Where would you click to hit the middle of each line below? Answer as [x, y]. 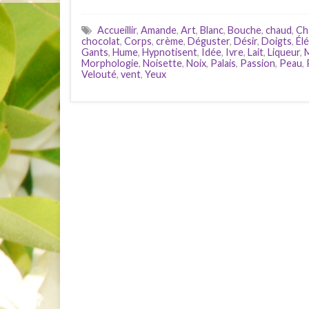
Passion [258, 63]
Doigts [277, 41]
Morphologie [110, 63]
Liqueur [284, 52]
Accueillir [117, 30]
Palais [223, 63]
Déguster [209, 41]
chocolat [101, 41]
